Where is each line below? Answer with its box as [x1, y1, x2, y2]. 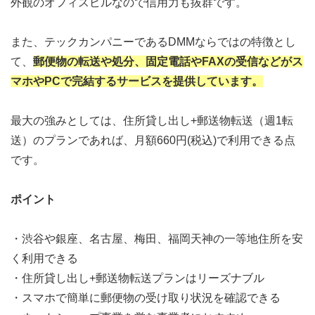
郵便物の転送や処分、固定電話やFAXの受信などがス [33, 56, 303, 68]
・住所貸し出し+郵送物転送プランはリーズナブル [11, 272, 264, 285]
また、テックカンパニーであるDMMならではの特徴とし [11, 36, 296, 49]
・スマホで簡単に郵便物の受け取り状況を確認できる [11, 292, 281, 304]
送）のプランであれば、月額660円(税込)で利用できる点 [11, 134, 295, 147]
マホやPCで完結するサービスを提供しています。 [11, 75, 263, 88]
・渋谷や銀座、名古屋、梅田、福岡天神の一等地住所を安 [11, 233, 303, 245]
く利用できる [11, 252, 78, 265]
